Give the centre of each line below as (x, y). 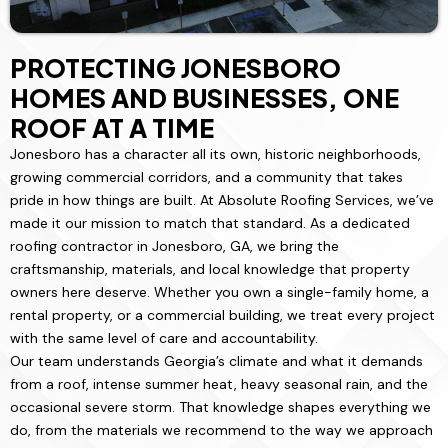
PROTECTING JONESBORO (175, 68)
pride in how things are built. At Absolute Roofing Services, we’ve (222, 200)
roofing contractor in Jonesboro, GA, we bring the (174, 246)
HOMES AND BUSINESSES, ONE (204, 98)
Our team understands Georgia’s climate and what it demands (216, 361)
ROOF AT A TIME (112, 128)
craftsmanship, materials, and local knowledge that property (210, 269)
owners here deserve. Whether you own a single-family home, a (219, 292)
